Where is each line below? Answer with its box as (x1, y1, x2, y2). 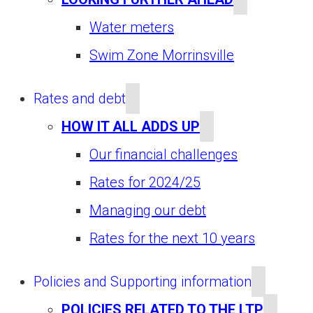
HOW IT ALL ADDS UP (61, 118, 200, 136)
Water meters (89, 19, 174, 36)
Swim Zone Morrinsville (89, 47, 234, 64)
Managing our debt (89, 202, 206, 219)
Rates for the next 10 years (89, 230, 255, 247)
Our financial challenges (89, 146, 238, 163)
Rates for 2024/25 (89, 174, 201, 191)
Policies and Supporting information (34, 273, 252, 291)
